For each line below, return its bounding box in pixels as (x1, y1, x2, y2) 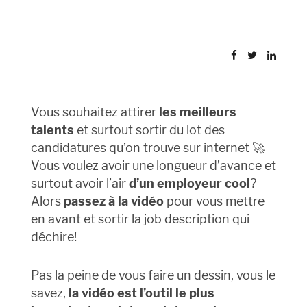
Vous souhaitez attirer (30, 105, 156, 120)
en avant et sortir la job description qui (30, 212, 249, 227)
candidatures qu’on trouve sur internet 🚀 (30, 140, 265, 156)
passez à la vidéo (63, 194, 164, 209)
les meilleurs (156, 105, 236, 120)
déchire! (30, 230, 77, 245)
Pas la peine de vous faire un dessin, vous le (30, 268, 275, 283)
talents (30, 123, 74, 138)
